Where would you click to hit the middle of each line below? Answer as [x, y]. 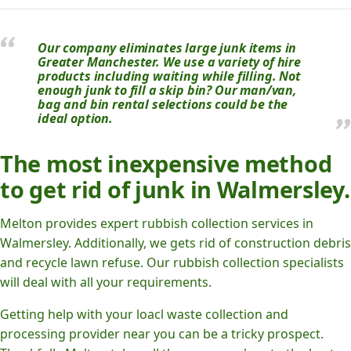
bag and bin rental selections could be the [163, 105]
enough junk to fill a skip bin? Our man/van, [167, 90]
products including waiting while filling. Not [169, 76]
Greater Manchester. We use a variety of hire [169, 62]
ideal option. [75, 119]
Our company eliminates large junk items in [167, 48]
